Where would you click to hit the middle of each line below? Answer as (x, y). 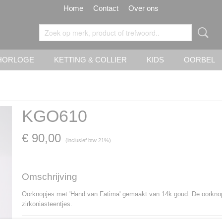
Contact (106, 8)
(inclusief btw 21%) (88, 140)
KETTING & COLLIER (90, 60)
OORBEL (199, 60)
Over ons (143, 8)
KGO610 (55, 116)
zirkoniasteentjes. (48, 204)
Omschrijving (50, 177)
